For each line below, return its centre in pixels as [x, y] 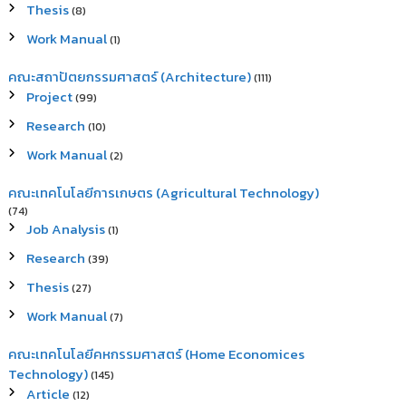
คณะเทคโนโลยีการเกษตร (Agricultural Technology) [164, 193]
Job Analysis [66, 229]
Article [48, 394]
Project [50, 97]
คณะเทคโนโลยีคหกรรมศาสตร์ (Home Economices [157, 354]
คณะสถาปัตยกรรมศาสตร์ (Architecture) [130, 77]
